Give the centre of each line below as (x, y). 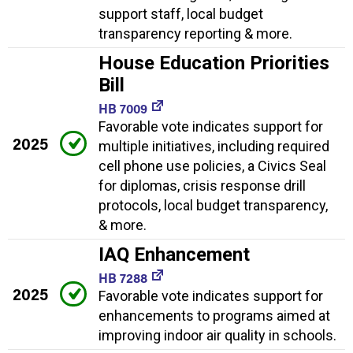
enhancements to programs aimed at (214, 316)
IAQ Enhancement (174, 255)
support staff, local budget (181, 14)
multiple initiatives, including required (214, 147)
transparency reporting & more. (195, 34)
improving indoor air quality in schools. (217, 336)
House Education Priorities (214, 63)
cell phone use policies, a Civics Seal (212, 166)
